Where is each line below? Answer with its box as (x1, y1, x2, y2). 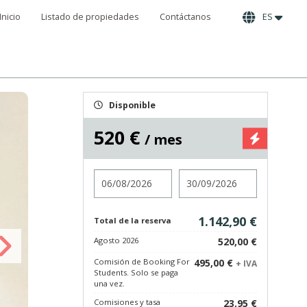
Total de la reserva (94, 215, 171, 225)
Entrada (93, 169, 132, 182)
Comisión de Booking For (94, 256, 190, 267)
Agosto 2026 (94, 235, 138, 245)
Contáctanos (160, 11, 211, 23)
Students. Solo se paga (94, 267, 178, 278)
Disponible (109, 99, 156, 111)
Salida (178, 169, 208, 182)
